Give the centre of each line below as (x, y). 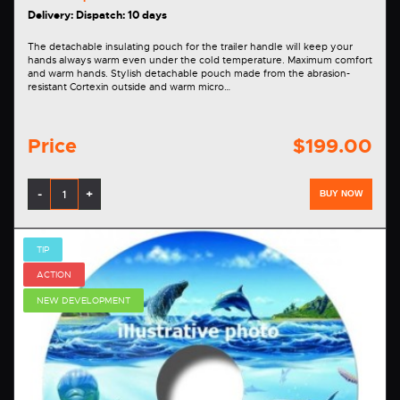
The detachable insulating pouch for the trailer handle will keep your (190, 47)
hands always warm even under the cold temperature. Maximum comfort (158, 60)
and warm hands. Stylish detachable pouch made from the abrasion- (69, 74)
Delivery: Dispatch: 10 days (97, 16)
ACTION (54, 275)
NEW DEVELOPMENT (83, 300)
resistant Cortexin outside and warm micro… (129, 87)
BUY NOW (341, 194)
